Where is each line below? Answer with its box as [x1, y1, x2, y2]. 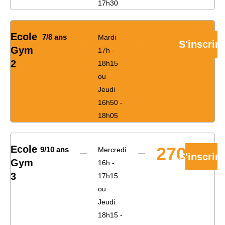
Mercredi [98, 146, 126, 154]
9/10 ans [40, 145, 69, 154]
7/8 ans [42, 33, 67, 42]
